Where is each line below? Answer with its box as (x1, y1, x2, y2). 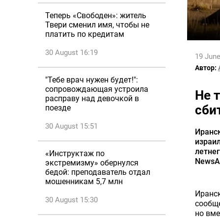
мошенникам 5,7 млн (45, 177, 123, 186)
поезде (45, 103, 71, 112)
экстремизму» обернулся (45, 158, 138, 167)
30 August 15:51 (45, 122, 98, 131)
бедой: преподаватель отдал (45, 167, 150, 177)
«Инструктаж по (45, 149, 105, 158)
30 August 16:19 (45, 48, 98, 57)
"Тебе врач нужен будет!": (45, 75, 138, 84)
